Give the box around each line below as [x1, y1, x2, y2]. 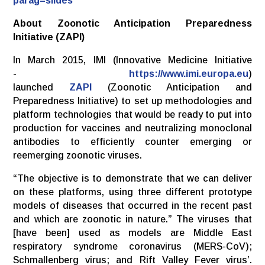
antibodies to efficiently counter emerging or [13, 136, 252, 147]
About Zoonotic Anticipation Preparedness [13, 18, 252, 28]
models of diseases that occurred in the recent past [13, 200, 252, 211]
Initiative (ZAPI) [13, 31, 85, 42]
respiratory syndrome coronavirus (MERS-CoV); [13, 241, 252, 251]
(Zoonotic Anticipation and [91, 82, 252, 92]
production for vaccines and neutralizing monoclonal [13, 122, 252, 133]
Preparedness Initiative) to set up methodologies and [13, 95, 252, 106]
